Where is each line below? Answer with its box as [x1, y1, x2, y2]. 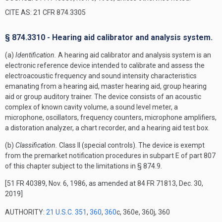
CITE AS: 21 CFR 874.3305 [5, 8, 86, 16]
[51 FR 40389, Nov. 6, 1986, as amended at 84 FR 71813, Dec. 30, [5, 179, 203, 187]
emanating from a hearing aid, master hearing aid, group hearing [5, 82, 207, 90]
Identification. [15, 51, 56, 59]
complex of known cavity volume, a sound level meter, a [5, 103, 178, 111]
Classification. [15, 141, 57, 149]
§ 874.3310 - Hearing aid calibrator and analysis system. [5, 33, 213, 42]
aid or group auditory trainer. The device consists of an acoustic [5, 93, 201, 101]
